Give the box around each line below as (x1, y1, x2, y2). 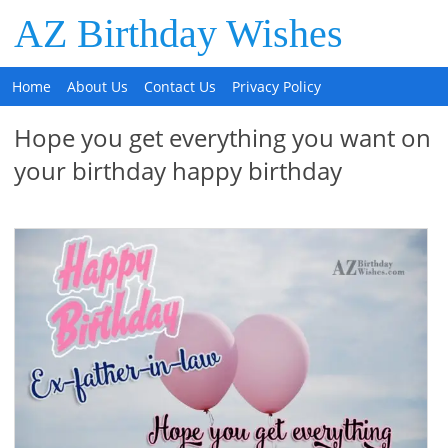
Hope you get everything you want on (13, 121, 431, 154)
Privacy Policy (232, 77, 322, 96)
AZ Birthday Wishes (14, 11, 344, 56)
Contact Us (144, 77, 217, 96)
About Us (67, 77, 129, 96)
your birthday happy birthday (13, 154, 342, 187)
